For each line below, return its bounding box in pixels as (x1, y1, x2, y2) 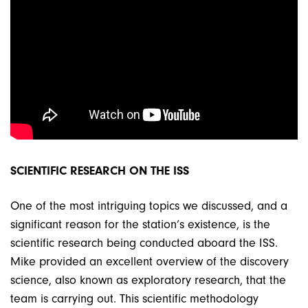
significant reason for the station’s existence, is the (10, 217, 270, 232)
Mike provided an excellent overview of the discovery (10, 254, 289, 269)
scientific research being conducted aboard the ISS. (10, 236, 278, 251)
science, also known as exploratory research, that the (10, 273, 286, 288)
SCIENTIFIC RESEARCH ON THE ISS (10, 164, 189, 179)
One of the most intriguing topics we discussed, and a (10, 199, 287, 214)
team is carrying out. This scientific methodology (10, 291, 258, 307)
